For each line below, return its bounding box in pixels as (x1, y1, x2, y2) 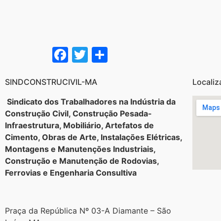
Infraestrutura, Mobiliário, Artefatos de (5, 120, 154, 130)
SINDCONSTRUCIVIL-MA (5, 76, 97, 87)
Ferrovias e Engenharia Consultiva (5, 167, 137, 178)
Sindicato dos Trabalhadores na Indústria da (5, 96, 176, 107)
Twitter (88, 44, 141, 64)
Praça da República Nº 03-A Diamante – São (5, 205, 171, 216)
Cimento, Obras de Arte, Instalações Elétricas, (5, 132, 182, 142)
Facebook (68, 44, 142, 64)
